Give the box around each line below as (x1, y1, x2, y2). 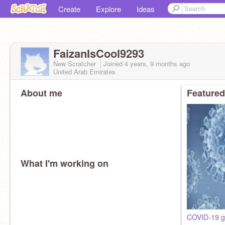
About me (21, 86, 62, 99)
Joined (103, 59, 125, 68)
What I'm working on (21, 157, 108, 170)
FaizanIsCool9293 (53, 45, 144, 61)
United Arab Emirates (53, 67, 116, 76)
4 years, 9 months (125, 59, 177, 68)
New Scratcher (53, 59, 98, 68)
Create (58, 4, 80, 14)
